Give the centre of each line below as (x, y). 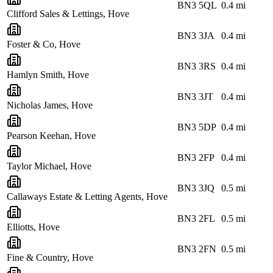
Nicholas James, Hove (50, 105)
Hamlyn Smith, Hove (48, 74)
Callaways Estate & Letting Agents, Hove (87, 196)
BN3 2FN (197, 249)
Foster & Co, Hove (44, 44)
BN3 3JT (195, 96)
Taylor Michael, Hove (49, 166)
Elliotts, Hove (33, 227)
